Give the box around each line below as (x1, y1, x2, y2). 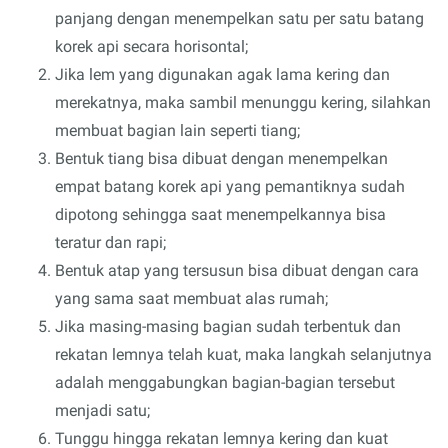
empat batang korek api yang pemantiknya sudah (55, 176, 405, 196)
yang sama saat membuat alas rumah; (55, 288, 328, 308)
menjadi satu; (55, 400, 150, 420)
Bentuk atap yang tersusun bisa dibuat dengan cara (55, 260, 419, 280)
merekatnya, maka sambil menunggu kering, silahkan (55, 92, 431, 112)
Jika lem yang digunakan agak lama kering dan (55, 64, 390, 84)
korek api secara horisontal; (55, 36, 248, 56)
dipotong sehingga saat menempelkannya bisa (55, 204, 386, 224)
